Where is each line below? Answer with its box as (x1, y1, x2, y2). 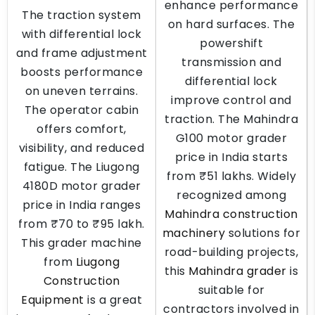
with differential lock (21, 26, 142, 42)
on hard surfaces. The (167, 16, 295, 32)
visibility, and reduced (18, 140, 145, 156)
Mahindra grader (188, 263, 287, 279)
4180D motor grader (22, 178, 141, 194)
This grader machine (21, 235, 142, 251)
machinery (162, 225, 226, 241)
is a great (84, 292, 142, 308)
